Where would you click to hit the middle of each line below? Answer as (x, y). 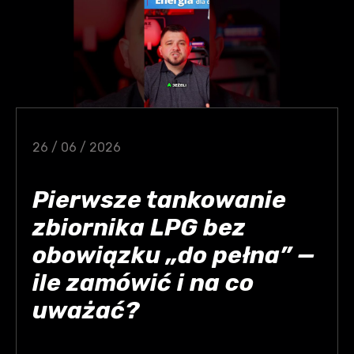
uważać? (86, 311)
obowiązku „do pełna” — (174, 255)
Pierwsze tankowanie (159, 200)
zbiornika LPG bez (139, 228)
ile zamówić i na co (143, 283)
